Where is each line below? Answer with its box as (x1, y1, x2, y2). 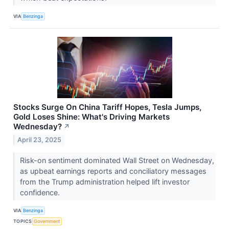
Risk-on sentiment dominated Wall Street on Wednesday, (19, 155, 214, 165)
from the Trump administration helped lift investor (19, 177, 190, 186)
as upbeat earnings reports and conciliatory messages (19, 166, 207, 175)
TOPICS (13, 218, 32, 224)
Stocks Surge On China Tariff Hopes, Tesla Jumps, (13, 102, 201, 112)
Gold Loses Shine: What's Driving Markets (13, 112, 170, 122)
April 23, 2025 (17, 135, 62, 144)
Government (34, 218, 60, 224)
